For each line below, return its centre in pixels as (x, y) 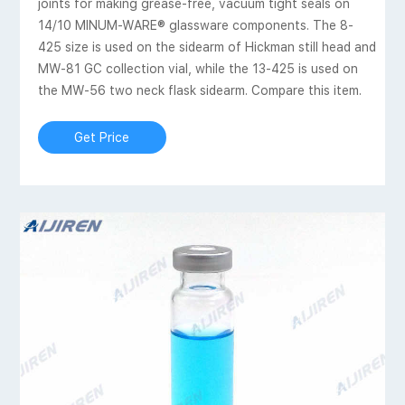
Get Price (102, 137)
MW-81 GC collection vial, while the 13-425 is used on (198, 68)
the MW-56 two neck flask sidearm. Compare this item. (199, 90)
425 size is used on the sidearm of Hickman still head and (207, 47)
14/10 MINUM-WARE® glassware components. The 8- (195, 25)
